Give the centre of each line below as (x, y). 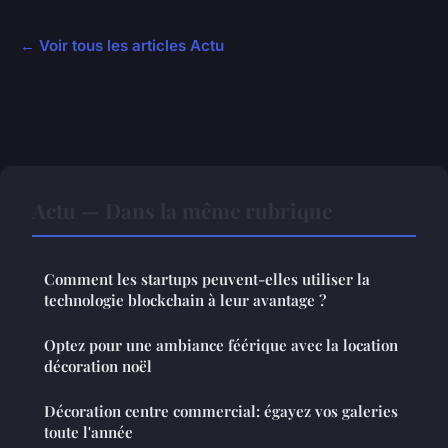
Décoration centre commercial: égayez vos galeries (221, 411)
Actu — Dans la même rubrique (182, 210)
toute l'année (88, 432)
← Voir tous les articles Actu (122, 46)
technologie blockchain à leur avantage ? (185, 300)
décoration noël (98, 366)
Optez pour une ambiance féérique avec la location (221, 345)
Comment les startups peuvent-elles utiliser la (207, 279)
